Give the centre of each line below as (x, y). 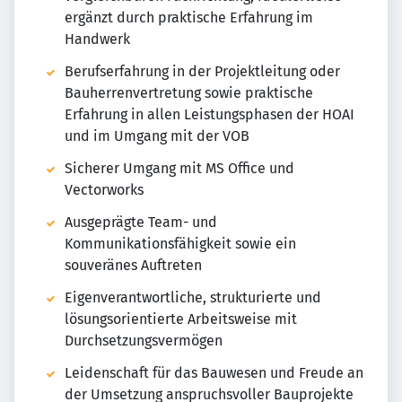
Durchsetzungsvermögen (144, 341)
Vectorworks (104, 190)
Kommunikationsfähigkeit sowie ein (180, 244)
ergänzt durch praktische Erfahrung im (189, 18)
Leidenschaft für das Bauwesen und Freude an (214, 373)
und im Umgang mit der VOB (157, 136)
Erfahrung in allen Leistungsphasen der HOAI (210, 115)
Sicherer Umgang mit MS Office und (179, 169)
